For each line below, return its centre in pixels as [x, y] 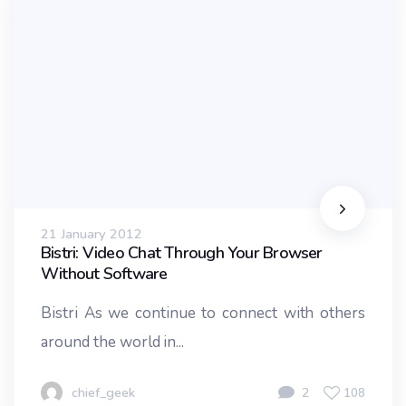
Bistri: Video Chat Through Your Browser [182, 253]
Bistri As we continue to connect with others [203, 314]
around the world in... [113, 343]
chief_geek [103, 393]
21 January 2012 [92, 234]
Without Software [104, 274]
